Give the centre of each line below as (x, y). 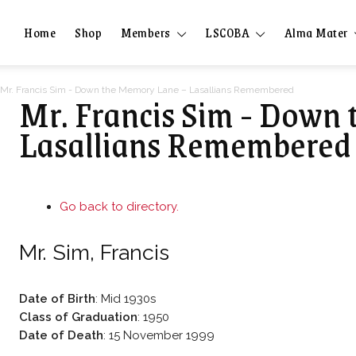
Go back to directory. (119, 206)
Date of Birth (57, 298)
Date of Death (61, 335)
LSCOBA (227, 32)
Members (146, 32)
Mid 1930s (128, 298)
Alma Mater (316, 32)
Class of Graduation (78, 317)
